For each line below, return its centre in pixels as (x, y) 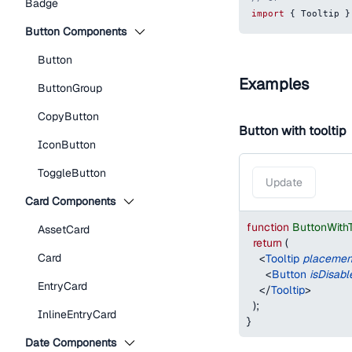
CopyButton (68, 116)
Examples (274, 84)
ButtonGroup (70, 88)
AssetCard (64, 229)
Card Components (70, 201)
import (268, 13)
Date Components (71, 343)
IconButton (67, 145)
